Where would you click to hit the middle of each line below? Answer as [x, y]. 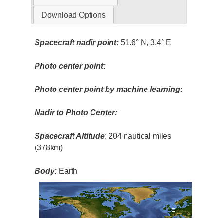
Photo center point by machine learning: [109, 90]
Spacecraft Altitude [70, 136]
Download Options [73, 15]
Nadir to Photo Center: [76, 113]
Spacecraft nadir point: [77, 43]
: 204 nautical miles [138, 136]
